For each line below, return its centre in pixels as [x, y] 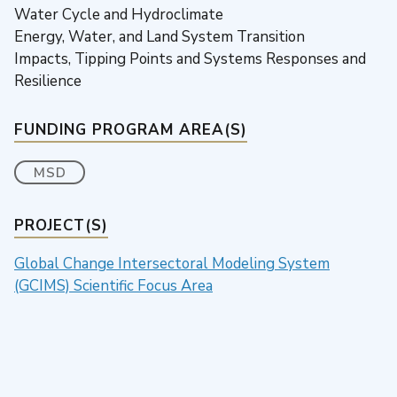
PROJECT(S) [61, 225]
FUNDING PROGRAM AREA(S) [131, 129]
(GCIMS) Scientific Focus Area [113, 285]
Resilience [48, 81]
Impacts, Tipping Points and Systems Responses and [190, 58]
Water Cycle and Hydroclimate [119, 14]
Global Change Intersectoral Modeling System [172, 263]
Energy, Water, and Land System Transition [160, 36]
